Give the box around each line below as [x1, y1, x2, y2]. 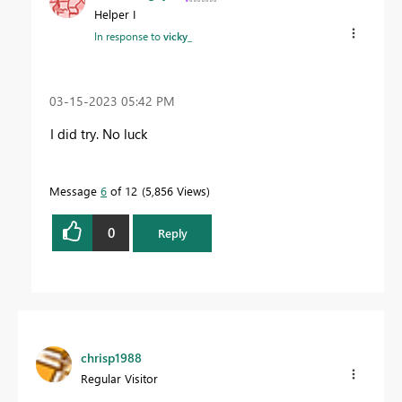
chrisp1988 [81, 348, 142, 366]
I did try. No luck [50, 124, 147, 143]
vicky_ [163, 29, 192, 44]
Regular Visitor [81, 370, 158, 386]
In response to [94, 29, 163, 44]
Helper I [94, 6, 135, 22]
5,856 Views [145, 182, 206, 198]
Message [49, 182, 100, 198]
